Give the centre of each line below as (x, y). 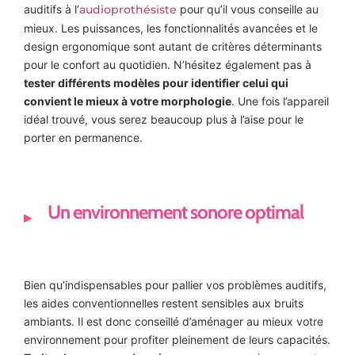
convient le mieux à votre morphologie (128, 101)
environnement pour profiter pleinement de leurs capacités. (177, 339)
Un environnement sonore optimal (176, 212)
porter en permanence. (83, 138)
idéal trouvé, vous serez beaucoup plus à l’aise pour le (164, 120)
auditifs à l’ (52, 10)
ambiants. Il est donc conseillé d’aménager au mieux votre (174, 321)
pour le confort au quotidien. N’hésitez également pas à (168, 65)
